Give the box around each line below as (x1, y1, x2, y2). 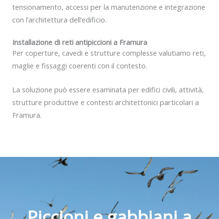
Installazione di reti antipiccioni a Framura (12, 37, 147, 47)
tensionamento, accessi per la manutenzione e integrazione (12, 2, 205, 12)
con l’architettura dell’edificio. (12, 15, 107, 25)
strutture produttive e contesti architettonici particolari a (12, 97, 199, 107)
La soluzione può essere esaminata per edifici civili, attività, (12, 84, 204, 94)
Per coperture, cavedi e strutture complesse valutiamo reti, (12, 47, 206, 58)
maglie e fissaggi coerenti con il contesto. (12, 60, 147, 70)
